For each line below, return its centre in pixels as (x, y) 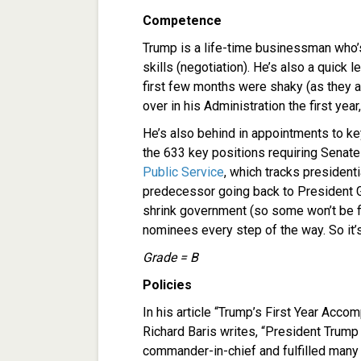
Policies (167, 284)
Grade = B (170, 257)
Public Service (183, 172)
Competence (182, 20)
